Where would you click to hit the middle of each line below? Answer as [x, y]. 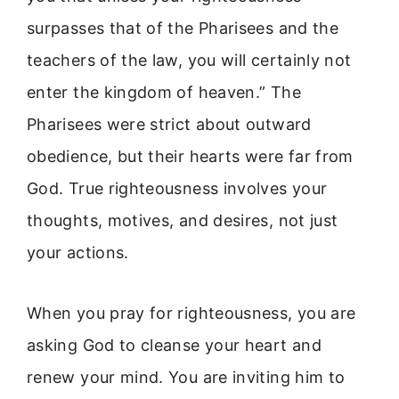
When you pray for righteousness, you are [191, 313]
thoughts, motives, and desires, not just [183, 220]
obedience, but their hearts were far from [190, 156]
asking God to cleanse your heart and [174, 346]
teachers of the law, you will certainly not [189, 60]
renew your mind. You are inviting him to [186, 378]
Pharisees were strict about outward [169, 124]
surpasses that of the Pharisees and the [183, 28]
